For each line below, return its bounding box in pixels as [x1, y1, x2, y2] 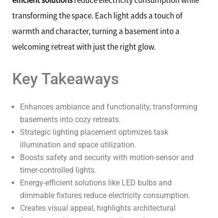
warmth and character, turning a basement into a [12, 26, 180, 36]
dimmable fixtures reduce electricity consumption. [20, 191, 190, 200]
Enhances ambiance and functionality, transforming [20, 102, 198, 112]
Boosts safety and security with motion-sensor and [20, 153, 194, 163]
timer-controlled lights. [20, 165, 96, 175]
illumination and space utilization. [20, 140, 136, 150]
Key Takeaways [12, 70, 119, 89]
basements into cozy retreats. [20, 115, 121, 125]
